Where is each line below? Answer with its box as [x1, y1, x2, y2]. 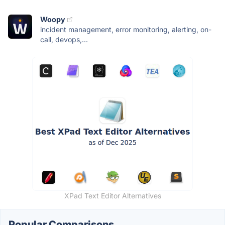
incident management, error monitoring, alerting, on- [40, 25, 211, 34]
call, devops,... [40, 35, 88, 44]
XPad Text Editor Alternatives [64, 191, 161, 200]
